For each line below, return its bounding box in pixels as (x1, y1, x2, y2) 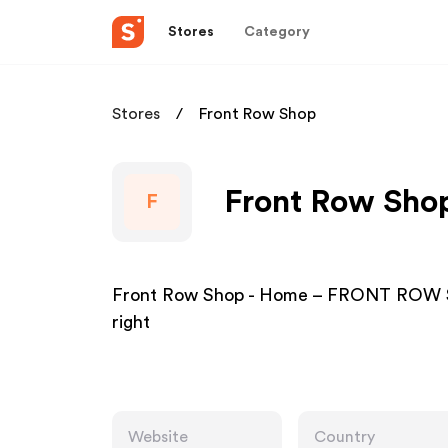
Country (314, 429, 375, 445)
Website (128, 429, 188, 445)
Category (244, 24, 310, 39)
